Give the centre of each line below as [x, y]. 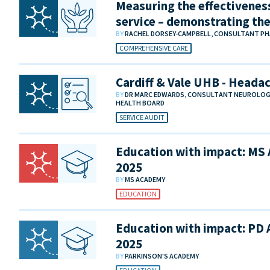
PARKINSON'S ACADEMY [162, 256]
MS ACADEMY [145, 180]
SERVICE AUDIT [142, 118]
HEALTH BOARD [140, 103]
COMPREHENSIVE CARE [154, 48]
